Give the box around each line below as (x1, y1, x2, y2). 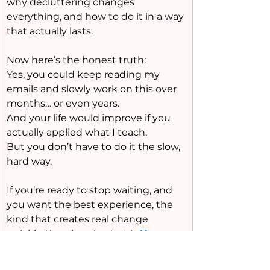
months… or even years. (7, 98, 119, 109)
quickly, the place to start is (7, 228, 140, 239)
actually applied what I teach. (7, 127, 147, 138)
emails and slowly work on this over (7, 83, 179, 95)
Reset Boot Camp (7, 242, 95, 254)
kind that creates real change (7, 213, 151, 225)
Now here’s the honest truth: (7, 54, 146, 66)
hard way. (7, 155, 52, 167)
